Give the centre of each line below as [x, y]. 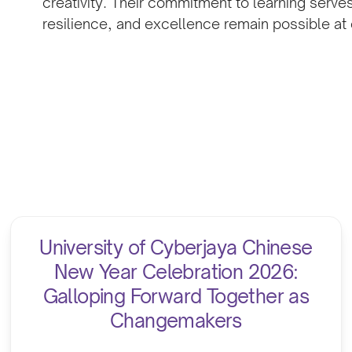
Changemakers [176, 320]
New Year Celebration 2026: [176, 271]
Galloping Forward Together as [176, 296]
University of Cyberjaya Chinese [176, 247]
